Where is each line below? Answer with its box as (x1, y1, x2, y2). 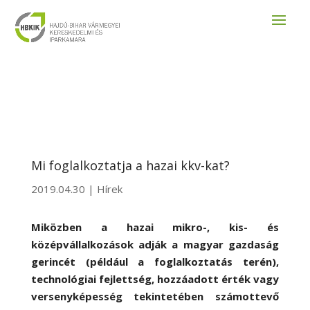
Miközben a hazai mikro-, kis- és (30, 220, 280, 234)
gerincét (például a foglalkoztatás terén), (30, 255, 280, 268)
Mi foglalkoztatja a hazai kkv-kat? (30, 157, 230, 174)
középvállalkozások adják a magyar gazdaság (30, 237, 280, 251)
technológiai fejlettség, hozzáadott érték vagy (30, 272, 280, 286)
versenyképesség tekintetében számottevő (30, 289, 280, 303)
